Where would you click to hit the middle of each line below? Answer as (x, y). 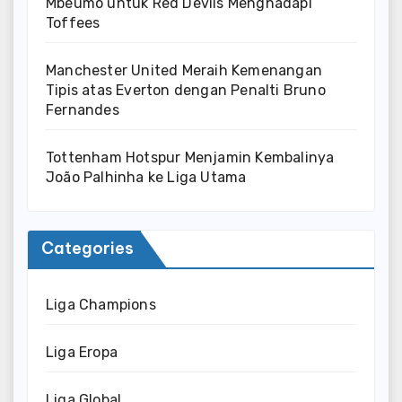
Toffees (73, 23)
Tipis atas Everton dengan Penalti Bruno (186, 91)
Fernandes (83, 110)
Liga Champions (101, 305)
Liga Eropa (82, 353)
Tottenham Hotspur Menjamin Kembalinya (190, 158)
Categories (87, 249)
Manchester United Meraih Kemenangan (184, 71)
